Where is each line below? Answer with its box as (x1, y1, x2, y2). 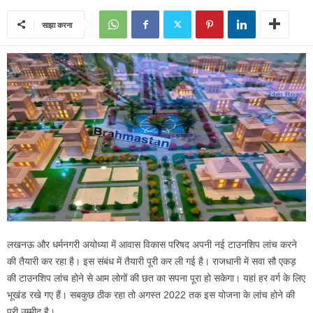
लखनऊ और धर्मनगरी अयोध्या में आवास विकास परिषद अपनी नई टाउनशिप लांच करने (7, 238, 297, 250)
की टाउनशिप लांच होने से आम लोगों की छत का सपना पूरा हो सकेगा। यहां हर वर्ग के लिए (7, 272, 305, 284)
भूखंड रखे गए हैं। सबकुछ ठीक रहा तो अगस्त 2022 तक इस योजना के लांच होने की (7, 289, 295, 300)
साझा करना (42, 20, 72, 30)
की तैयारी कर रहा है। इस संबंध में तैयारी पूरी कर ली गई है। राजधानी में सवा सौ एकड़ (7, 255, 296, 267)
